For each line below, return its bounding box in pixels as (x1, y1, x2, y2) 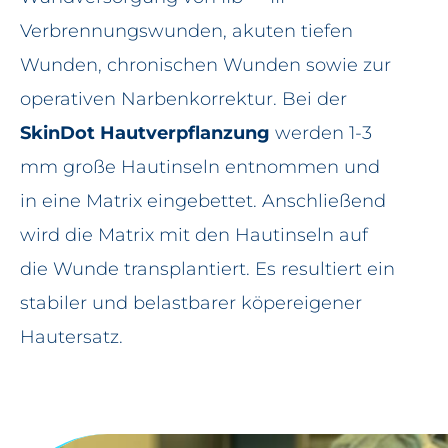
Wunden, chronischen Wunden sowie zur (20, 54, 391, 76)
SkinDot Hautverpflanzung (20, 122, 270, 144)
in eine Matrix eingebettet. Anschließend (20, 190, 386, 212)
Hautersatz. (20, 326, 123, 348)
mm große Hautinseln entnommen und (20, 156, 380, 178)
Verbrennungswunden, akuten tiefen (20, 20, 353, 42)
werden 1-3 (270, 122, 372, 144)
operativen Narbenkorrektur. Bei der (20, 88, 347, 110)
